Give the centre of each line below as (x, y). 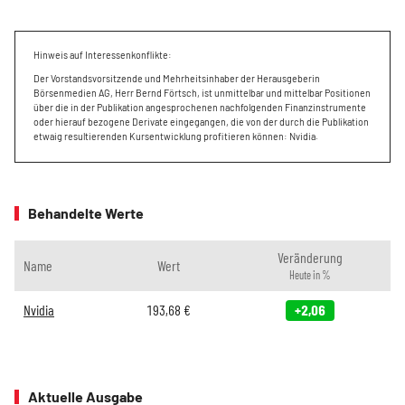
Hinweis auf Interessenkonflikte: (103, 55)
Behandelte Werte (86, 213)
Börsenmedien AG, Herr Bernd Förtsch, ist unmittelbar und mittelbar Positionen (202, 93)
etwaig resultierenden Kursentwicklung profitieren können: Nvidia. (176, 136)
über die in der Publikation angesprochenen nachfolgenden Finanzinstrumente (200, 107)
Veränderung (310, 257)
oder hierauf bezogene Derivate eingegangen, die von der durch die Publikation (201, 122)
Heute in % (310, 275)
